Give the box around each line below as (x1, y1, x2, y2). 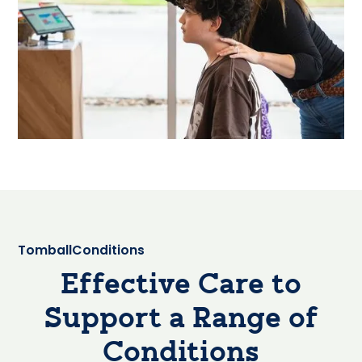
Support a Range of (44, 305, 318, 335)
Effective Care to (61, 271, 301, 301)
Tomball (18, 240, 73, 259)
